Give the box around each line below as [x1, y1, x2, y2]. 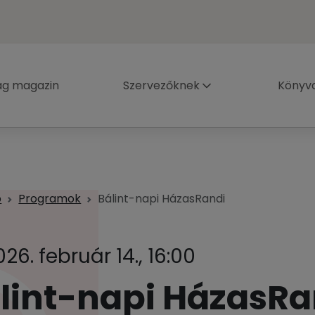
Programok [18, 191, 82, 207]
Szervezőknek [123, 77, 200, 94]
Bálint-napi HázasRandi [98, 191, 226, 207]
